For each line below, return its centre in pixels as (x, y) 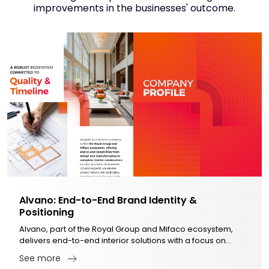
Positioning (47, 212)
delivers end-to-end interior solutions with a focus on (122, 240)
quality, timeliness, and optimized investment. (107, 252)
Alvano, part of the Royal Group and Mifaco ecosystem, (126, 229)
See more (40, 258)
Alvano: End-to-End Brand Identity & (108, 200)
